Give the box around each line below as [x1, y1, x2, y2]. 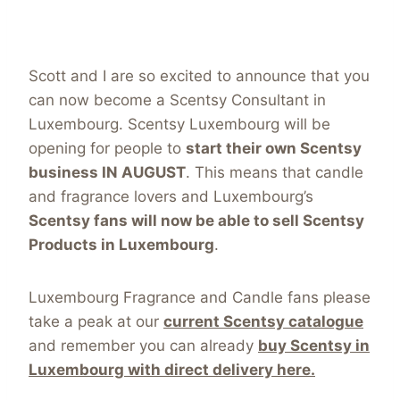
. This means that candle [186, 163, 363, 182]
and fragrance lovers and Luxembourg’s [29, 187, 313, 206]
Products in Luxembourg [29, 236, 214, 254]
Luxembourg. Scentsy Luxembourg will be [29, 115, 330, 134]
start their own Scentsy [186, 139, 362, 158]
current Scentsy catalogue [163, 312, 363, 331]
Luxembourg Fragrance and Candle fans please [29, 288, 371, 307]
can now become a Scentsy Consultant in [29, 91, 326, 110]
